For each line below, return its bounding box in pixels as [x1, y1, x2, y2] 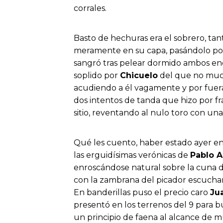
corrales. [74, 3, 107, 13]
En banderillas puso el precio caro [74, 188, 210, 198]
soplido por [74, 71, 120, 81]
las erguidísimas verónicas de [74, 150, 190, 160]
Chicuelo [120, 71, 158, 81]
